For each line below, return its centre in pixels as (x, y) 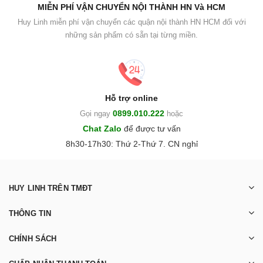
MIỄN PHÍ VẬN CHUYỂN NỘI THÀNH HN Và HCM (131, 7)
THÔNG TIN (30, 213)
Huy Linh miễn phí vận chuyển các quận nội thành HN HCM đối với (131, 22)
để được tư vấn (152, 128)
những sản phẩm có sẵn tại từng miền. (131, 35)
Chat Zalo (102, 128)
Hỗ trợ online (131, 98)
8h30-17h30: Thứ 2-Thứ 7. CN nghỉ (131, 144)
